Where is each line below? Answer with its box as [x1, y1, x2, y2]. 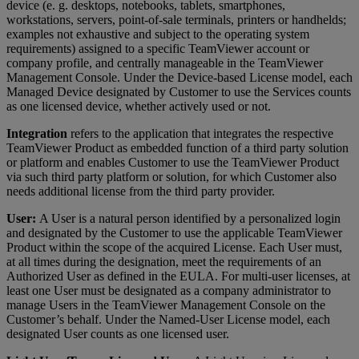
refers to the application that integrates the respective [67, 127, 333, 141]
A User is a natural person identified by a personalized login [36, 212, 341, 226]
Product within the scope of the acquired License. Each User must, [6, 240, 342, 255]
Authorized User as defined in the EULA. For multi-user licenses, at [6, 269, 350, 284]
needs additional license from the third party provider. [6, 184, 275, 199]
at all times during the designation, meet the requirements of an [6, 255, 321, 269]
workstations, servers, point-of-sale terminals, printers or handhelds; [6, 13, 346, 27]
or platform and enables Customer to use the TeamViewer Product [6, 155, 339, 170]
